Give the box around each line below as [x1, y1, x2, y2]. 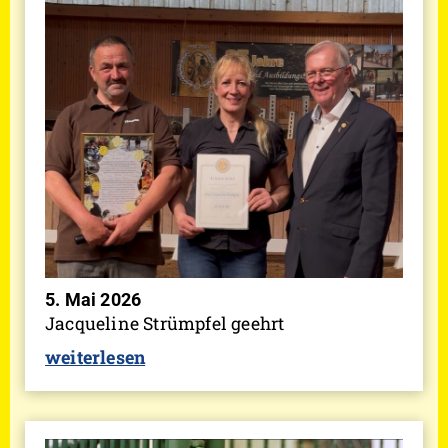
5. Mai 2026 [45, 290, 142, 311]
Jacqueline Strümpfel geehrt [45, 312, 285, 336]
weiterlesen [45, 345, 146, 370]
